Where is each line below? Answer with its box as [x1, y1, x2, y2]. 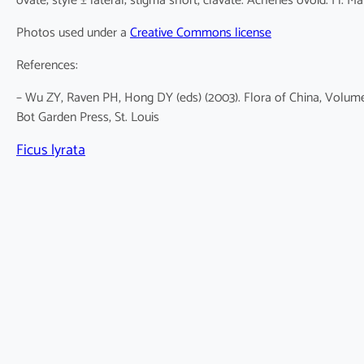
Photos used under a [16, 22, 130, 45]
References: [16, 54, 78, 77]
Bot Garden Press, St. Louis [16, 106, 159, 129]
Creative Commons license [130, 22, 271, 45]
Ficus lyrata [16, 138, 85, 163]
